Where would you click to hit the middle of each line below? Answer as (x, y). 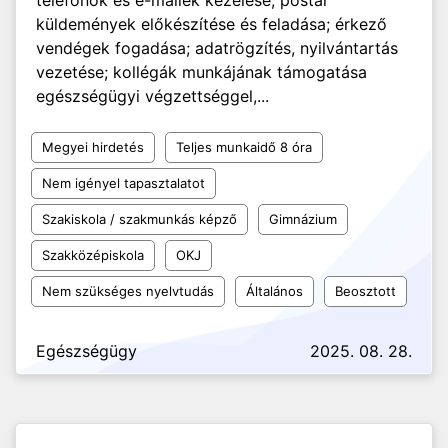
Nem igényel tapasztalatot (123, 183)
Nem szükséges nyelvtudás (128, 291)
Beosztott (365, 291)
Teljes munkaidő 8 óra (244, 147)
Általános (274, 291)
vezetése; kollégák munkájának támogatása (201, 72)
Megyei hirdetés (93, 147)
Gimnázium (303, 219)
